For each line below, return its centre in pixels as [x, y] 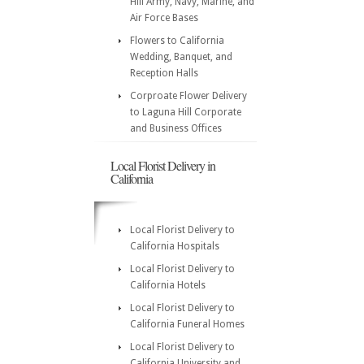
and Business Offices [176, 128]
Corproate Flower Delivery [188, 96]
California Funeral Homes [187, 324]
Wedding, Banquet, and [181, 57]
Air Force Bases [164, 18]
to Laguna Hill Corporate [186, 112]
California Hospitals [175, 246]
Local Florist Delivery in [163, 165]
